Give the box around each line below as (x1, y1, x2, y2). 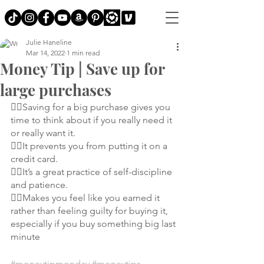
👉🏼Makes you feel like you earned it (11, 192, 162, 203)
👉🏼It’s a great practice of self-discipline (11, 166, 174, 177)
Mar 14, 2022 (26, 48, 65, 57)
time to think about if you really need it (11, 114, 174, 126)
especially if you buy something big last (11, 218, 178, 229)
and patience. (11, 179, 68, 190)
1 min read (67, 48, 100, 57)
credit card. (11, 153, 58, 164)
